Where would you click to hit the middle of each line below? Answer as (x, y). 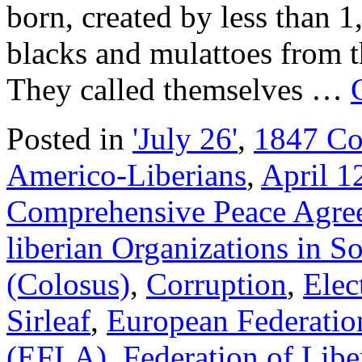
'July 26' (185, 138)
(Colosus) (68, 284)
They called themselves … (179, 89)
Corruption (217, 284)
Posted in (65, 138)
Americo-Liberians (126, 175)
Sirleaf (48, 320)
